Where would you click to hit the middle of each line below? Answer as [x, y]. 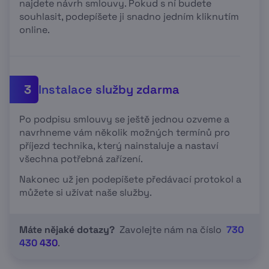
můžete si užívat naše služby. [86, 193]
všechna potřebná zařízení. [81, 159]
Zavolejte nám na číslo [171, 230]
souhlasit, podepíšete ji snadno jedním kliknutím [129, 17]
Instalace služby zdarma [109, 89]
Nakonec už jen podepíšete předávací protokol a [130, 180]
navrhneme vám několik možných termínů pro [125, 133]
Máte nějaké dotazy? [67, 230]
